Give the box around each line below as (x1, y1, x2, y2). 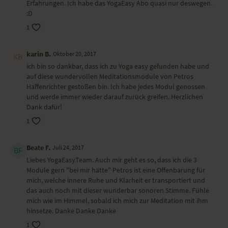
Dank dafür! (26, 102, 62, 111)
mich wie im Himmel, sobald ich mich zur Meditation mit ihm (26, 196, 208, 205)
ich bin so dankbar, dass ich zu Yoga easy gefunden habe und (26, 62, 209, 71)
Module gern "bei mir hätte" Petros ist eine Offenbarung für (26, 165, 205, 175)
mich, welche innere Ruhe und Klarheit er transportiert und (26, 176, 205, 185)
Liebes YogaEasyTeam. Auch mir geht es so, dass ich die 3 (26, 155, 197, 164)
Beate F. (26, 143, 50, 152)
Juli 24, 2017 (52, 144, 84, 151)
